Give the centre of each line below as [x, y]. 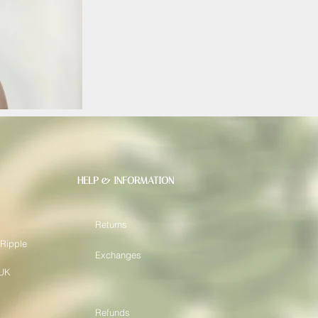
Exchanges [118, 255]
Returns [111, 224]
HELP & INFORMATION [126, 181]
